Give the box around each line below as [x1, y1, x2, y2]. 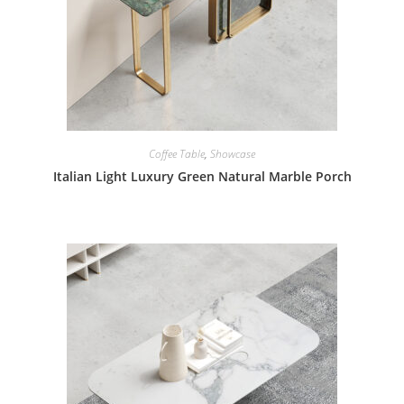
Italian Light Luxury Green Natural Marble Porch [52, 167, 352, 185]
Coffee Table [149, 145, 205, 161]
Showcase [210, 145, 255, 161]
